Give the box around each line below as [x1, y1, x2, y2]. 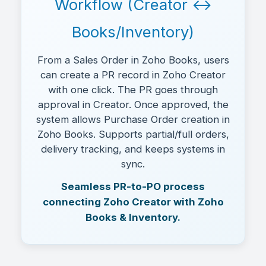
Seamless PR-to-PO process [61, 180, 205, 193]
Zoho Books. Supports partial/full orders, [37, 128, 229, 141]
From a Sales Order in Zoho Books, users [37, 54, 229, 66]
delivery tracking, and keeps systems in [41, 143, 225, 156]
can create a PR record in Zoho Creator [40, 69, 226, 81]
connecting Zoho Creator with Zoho [42, 196, 224, 208]
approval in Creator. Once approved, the [37, 99, 229, 111]
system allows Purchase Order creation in [36, 113, 230, 126]
